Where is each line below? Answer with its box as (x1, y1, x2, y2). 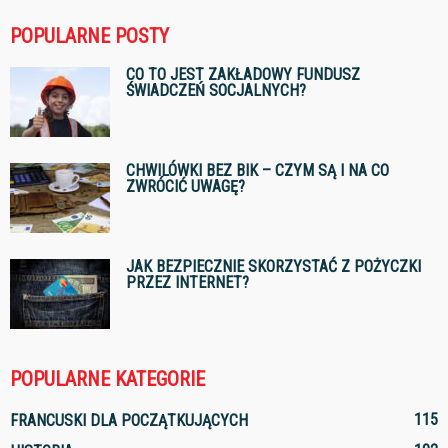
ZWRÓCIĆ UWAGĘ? (126, 177, 245, 197)
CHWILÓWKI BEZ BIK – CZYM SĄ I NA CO (126, 161, 389, 181)
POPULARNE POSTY (10, 24, 169, 49)
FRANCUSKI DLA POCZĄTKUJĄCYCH (10, 411, 248, 431)
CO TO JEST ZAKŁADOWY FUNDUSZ (126, 65, 360, 85)
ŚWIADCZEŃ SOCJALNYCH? (126, 81, 306, 101)
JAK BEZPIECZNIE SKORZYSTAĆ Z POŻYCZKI (126, 257, 421, 277)
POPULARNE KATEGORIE (10, 367, 205, 392)
